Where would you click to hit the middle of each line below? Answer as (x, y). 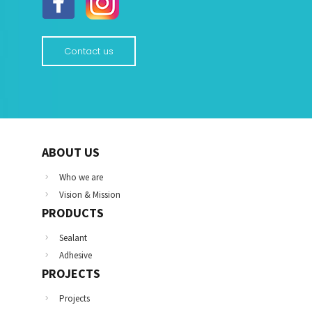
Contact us (88, 51)
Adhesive (75, 255)
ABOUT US (70, 152)
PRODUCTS (72, 213)
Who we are (81, 177)
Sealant (73, 238)
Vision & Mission (89, 195)
